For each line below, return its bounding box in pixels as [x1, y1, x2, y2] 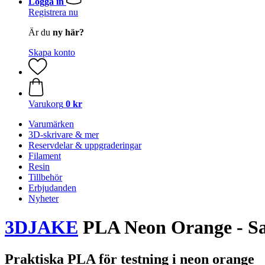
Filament [28, 151, 61, 161]
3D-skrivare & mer [28, 130, 99, 140]
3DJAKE [5, 216, 78, 238]
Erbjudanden [28, 183, 76, 193]
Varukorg [28, 99, 63, 109]
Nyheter [28, 193, 59, 203]
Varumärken [28, 119, 74, 129]
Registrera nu [28, 7, 78, 17]
